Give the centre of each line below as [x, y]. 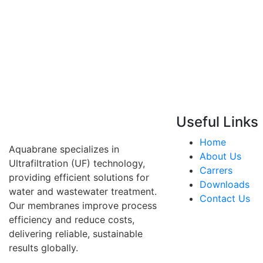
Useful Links [217, 122]
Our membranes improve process [83, 205]
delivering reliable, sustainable [76, 234]
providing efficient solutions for [79, 177]
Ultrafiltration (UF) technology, [77, 163]
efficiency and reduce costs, [72, 220]
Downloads [225, 184]
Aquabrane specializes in [64, 149]
